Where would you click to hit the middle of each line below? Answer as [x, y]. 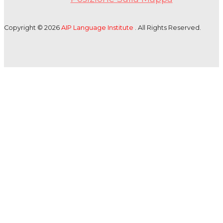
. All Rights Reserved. [168, 28]
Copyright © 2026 [33, 28]
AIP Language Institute [98, 28]
